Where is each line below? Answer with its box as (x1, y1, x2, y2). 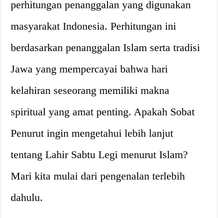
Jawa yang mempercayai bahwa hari (11, 62, 168, 75)
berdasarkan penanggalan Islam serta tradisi (11, 41, 200, 54)
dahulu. (11, 191, 43, 203)
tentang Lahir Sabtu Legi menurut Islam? (11, 148, 188, 161)
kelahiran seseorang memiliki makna (11, 84, 170, 96)
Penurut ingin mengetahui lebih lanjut (11, 127, 174, 139)
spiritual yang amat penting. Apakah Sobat (11, 105, 195, 118)
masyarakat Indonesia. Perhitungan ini (11, 19, 177, 32)
